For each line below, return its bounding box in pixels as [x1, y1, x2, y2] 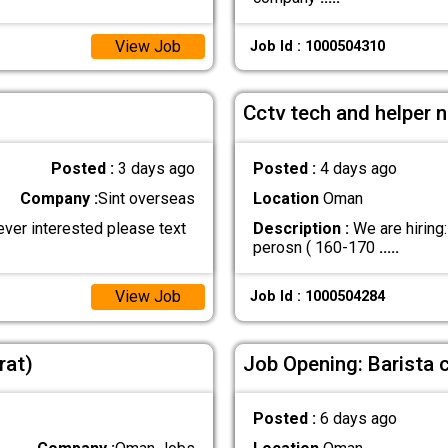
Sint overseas [98, 188, 196, 208]
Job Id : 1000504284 [249, 288, 385, 306]
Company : [20, 188, 99, 208]
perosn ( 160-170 [252, 238, 379, 258]
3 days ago [118, 158, 196, 178]
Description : [252, 219, 349, 239]
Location [252, 188, 319, 208]
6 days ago [319, 409, 397, 429]
